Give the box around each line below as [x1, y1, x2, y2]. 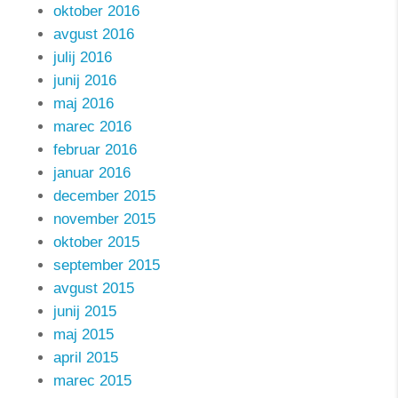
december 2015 [53, 187, 155, 204]
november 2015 [53, 211, 155, 227]
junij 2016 [53, 72, 116, 89]
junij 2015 [53, 303, 116, 320]
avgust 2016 [53, 26, 134, 43]
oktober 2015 [53, 234, 139, 251]
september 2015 [53, 257, 160, 274]
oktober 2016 [53, 3, 139, 20]
